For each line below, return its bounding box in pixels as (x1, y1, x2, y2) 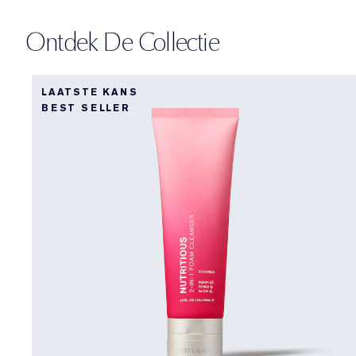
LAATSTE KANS (41, 86, 138, 99)
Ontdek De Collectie (25, 27, 219, 57)
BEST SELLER (41, 102, 130, 114)
